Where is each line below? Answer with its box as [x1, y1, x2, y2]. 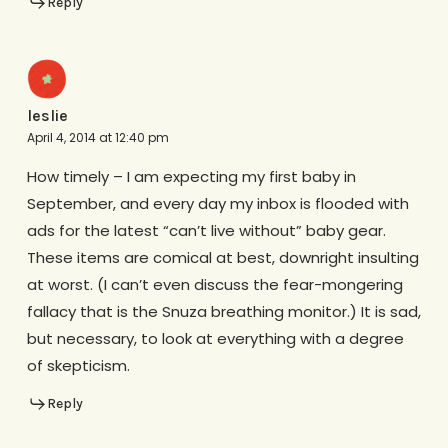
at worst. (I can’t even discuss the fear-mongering [26, 273, 403, 295]
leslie [26, 105, 68, 125]
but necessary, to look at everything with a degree [26, 327, 404, 349]
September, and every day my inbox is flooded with [26, 192, 409, 214]
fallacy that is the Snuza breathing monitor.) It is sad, [26, 300, 421, 322]
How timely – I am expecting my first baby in [26, 165, 356, 187]
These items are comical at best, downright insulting [26, 246, 419, 268]
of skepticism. [26, 354, 130, 376]
